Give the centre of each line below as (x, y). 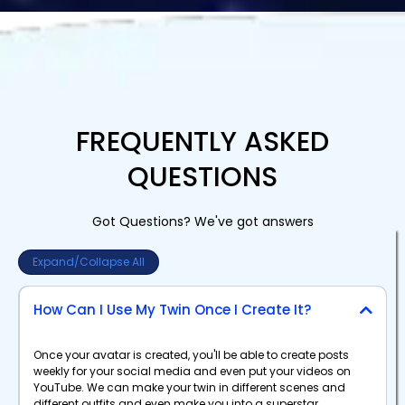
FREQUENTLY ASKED (202, 141)
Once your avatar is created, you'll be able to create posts (191, 355)
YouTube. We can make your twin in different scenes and (189, 388)
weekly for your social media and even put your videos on (192, 372)
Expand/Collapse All (89, 261)
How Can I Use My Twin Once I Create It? (172, 310)
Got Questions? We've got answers (202, 221)
